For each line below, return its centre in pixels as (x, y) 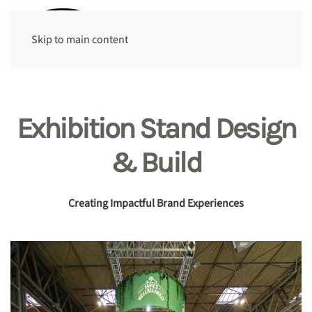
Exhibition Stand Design (156, 128)
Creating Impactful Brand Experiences (156, 203)
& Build (156, 162)
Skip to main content (80, 40)
